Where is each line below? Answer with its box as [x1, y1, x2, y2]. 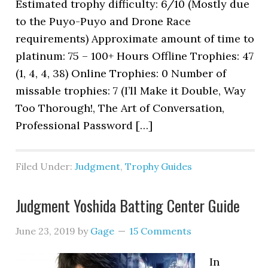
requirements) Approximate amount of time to [16, 32, 255, 45]
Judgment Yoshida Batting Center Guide [16, 194, 240, 217]
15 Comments [129, 225, 192, 237]
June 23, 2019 [16, 225, 76, 237]
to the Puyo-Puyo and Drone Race [16, 14, 191, 28]
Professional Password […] [16, 118, 153, 132]
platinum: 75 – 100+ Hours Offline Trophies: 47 [16, 49, 254, 63]
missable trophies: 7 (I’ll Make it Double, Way [16, 84, 246, 98]
